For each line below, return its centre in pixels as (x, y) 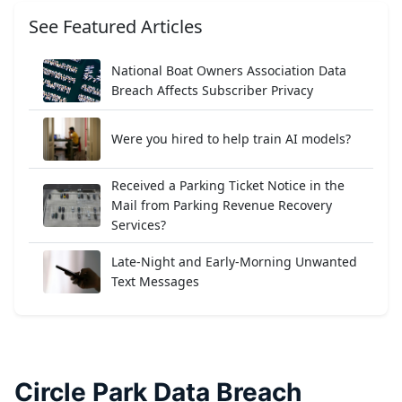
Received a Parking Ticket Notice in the (228, 185)
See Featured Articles (116, 26)
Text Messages (155, 281)
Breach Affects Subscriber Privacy (212, 90)
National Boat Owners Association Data (229, 70)
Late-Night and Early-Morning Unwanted (234, 262)
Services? (139, 225)
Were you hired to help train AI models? (231, 139)
